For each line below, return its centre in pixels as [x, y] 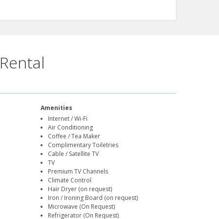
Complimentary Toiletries [83, 145]
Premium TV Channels [78, 172]
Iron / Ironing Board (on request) [93, 198]
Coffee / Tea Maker [74, 136]
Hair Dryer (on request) [80, 189]
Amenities [57, 108]
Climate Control [70, 180]
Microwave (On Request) [82, 207]
